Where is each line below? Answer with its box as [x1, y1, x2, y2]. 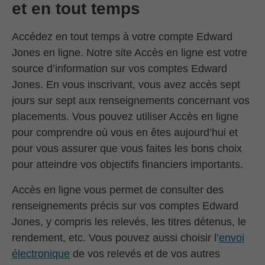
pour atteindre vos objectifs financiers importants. [12, 159, 243, 170]
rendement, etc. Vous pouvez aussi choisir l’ [12, 232, 219, 244]
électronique [12, 248, 70, 260]
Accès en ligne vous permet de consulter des [12, 184, 224, 196]
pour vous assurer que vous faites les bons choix [12, 143, 242, 154]
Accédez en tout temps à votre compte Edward [12, 31, 232, 43]
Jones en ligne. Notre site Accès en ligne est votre [12, 47, 247, 59]
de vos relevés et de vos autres [70, 248, 220, 260]
